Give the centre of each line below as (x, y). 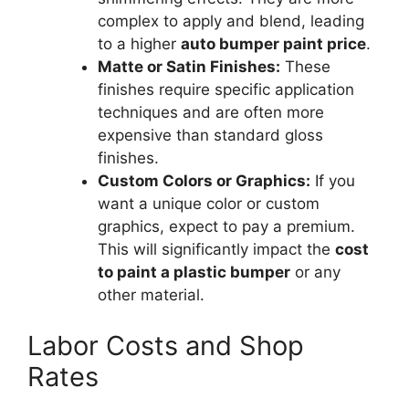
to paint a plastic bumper (194, 272)
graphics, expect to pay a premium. (226, 226)
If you (332, 181)
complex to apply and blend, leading (231, 21)
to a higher (139, 44)
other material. (151, 295)
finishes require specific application (225, 89)
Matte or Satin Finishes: (189, 67)
